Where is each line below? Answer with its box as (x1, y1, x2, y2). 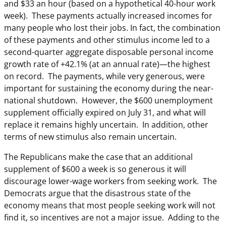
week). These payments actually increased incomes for (4, 10, 212, 22)
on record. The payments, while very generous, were (4, 71, 205, 82)
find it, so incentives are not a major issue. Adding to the (4, 212, 219, 223)
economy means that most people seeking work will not (4, 200, 215, 211)
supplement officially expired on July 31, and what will (4, 107, 206, 119)
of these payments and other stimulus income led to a (4, 34, 210, 46)
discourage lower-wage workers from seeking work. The (4, 176, 217, 187)
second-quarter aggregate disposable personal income (4, 46, 213, 58)
